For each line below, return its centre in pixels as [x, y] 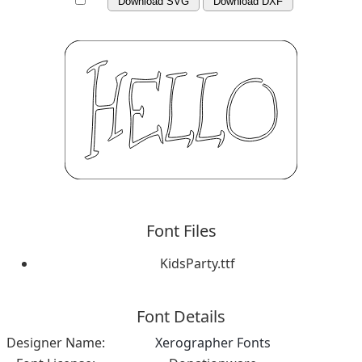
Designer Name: [56, 342]
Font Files [181, 230]
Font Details [181, 316]
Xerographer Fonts [213, 342]
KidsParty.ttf [197, 263]
